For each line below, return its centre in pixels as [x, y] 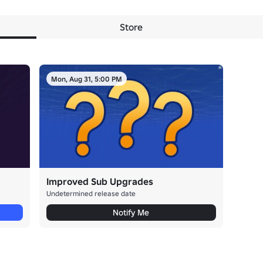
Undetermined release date [91, 193]
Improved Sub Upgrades [100, 181]
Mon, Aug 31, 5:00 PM [87, 79]
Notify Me [131, 212]
